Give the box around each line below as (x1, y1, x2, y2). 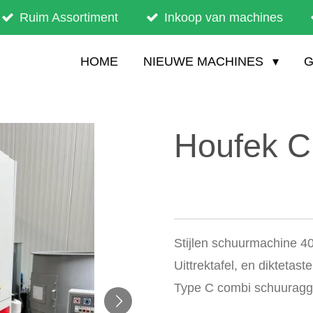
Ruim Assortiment (20, 10, 119, 25)
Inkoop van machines (163, 10, 283, 25)
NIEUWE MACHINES (143, 54, 268, 69)
